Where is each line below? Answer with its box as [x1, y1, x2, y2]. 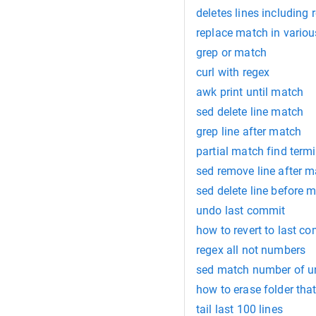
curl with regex [196, 66, 270, 79]
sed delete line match [196, 105, 304, 119]
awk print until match [196, 85, 304, 99]
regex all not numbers [196, 243, 306, 257]
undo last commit [196, 204, 286, 217]
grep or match [196, 46, 267, 59]
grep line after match [196, 125, 302, 138]
